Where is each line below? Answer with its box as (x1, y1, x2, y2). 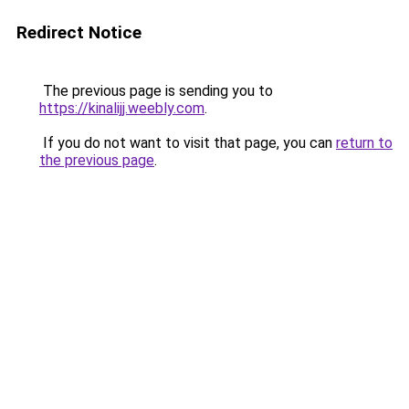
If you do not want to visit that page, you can (39, 134, 336, 152)
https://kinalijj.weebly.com (39, 100, 204, 117)
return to (336, 134, 393, 152)
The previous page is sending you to (39, 82, 273, 100)
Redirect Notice (16, 22, 142, 43)
